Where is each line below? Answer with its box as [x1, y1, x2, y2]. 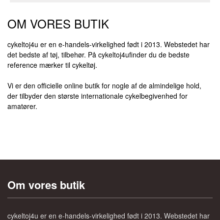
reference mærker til [7, 60, 72, 70]
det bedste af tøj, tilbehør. [7, 50, 86, 59]
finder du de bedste [129, 50, 190, 59]
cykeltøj [72, 60, 95, 70]
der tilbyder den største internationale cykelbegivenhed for [7, 91, 188, 101]
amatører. [7, 101, 37, 111]
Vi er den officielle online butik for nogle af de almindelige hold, [7, 81, 201, 90]
